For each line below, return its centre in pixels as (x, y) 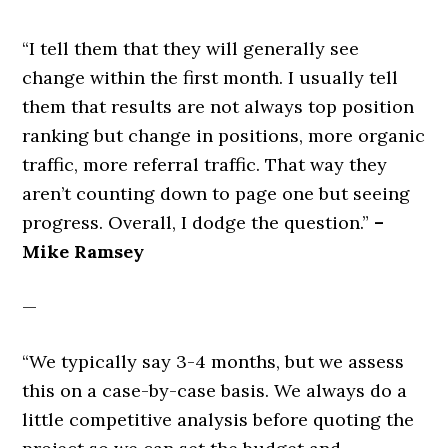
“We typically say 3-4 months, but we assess (213, 361)
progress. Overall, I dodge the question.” (198, 222)
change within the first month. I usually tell (210, 77)
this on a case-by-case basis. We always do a (215, 390)
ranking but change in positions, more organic (224, 135)
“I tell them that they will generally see (191, 48)
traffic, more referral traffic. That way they (205, 164)
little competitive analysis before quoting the (218, 419)
